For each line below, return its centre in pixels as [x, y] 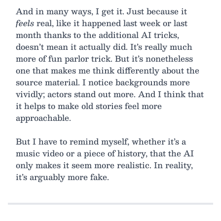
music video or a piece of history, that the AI [105, 153]
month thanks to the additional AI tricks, [97, 35]
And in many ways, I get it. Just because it [101, 11]
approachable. [43, 117]
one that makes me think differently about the [108, 70]
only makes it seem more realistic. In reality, [104, 165]
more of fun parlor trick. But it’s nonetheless [104, 58]
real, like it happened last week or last [111, 23]
